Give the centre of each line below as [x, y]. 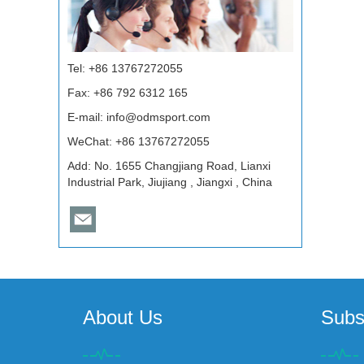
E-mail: [87, 117]
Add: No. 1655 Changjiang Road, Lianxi [169, 165]
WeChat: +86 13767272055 [139, 141]
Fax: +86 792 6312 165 [128, 92]
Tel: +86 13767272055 [125, 68]
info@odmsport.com [158, 117]
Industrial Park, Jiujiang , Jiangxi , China [170, 182]
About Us [123, 317]
